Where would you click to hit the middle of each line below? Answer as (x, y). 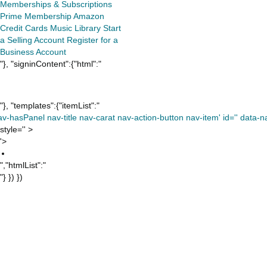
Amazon (89, 16)
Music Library (75, 28)
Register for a (92, 40)
